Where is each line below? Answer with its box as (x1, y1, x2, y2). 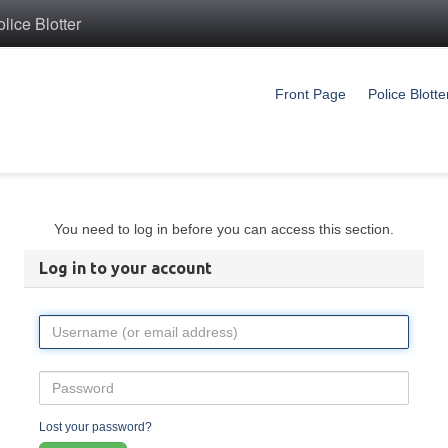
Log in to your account (39, 259, 212, 277)
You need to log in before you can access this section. (54, 221, 394, 237)
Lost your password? (39, 420, 152, 433)
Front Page (275, 86, 346, 102)
